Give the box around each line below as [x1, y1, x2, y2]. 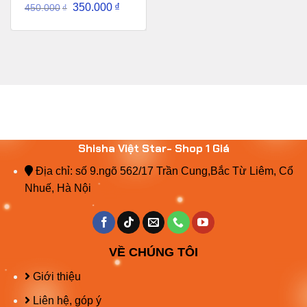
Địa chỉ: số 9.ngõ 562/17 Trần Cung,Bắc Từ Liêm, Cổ [32, 165, 293, 177]
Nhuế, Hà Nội [24, 182, 91, 195]
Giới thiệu [29, 271, 81, 283]
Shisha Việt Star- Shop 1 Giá [77, 141, 230, 156]
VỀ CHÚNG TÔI [109, 245, 198, 260]
